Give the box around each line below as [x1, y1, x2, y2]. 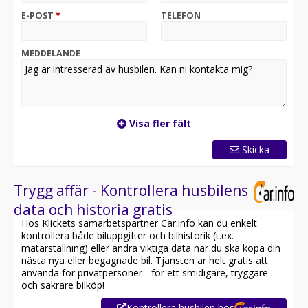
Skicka [242, 143, 269, 156]
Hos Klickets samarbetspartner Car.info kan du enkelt [21, 217, 257, 230]
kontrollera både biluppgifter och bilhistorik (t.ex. [21, 229, 234, 242]
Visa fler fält [126, 117, 191, 130]
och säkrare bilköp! [21, 278, 104, 291]
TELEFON [161, 10, 201, 21]
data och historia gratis [14, 200, 173, 219]
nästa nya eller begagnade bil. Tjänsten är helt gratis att [21, 254, 268, 267]
